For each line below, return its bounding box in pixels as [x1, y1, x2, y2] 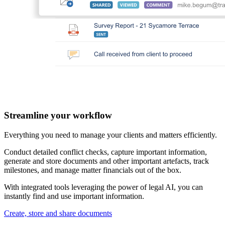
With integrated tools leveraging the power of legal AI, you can [4, 182, 203, 191]
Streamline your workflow [4, 110, 112, 121]
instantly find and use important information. [4, 191, 144, 200]
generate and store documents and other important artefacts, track [4, 156, 209, 165]
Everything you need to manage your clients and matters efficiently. [4, 130, 217, 139]
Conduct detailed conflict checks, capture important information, [4, 147, 207, 156]
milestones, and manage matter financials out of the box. [4, 165, 181, 174]
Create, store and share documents [4, 208, 112, 217]
